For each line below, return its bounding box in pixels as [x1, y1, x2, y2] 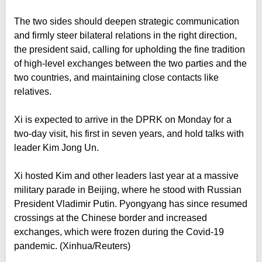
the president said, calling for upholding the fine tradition [14, 44, 245, 54]
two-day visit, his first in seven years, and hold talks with [14, 128, 244, 139]
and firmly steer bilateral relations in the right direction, [14, 30, 237, 40]
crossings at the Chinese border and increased [14, 212, 207, 223]
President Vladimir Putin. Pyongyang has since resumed [14, 198, 247, 209]
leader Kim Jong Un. [14, 142, 99, 153]
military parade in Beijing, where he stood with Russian [14, 184, 242, 195]
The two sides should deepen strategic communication [14, 16, 239, 26]
